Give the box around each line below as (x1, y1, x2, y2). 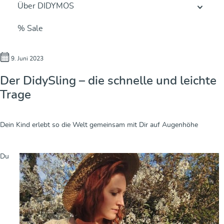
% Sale (17, 24, 43, 33)
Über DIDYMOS (17, 2, 74, 10)
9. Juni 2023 (9, 55, 44, 61)
